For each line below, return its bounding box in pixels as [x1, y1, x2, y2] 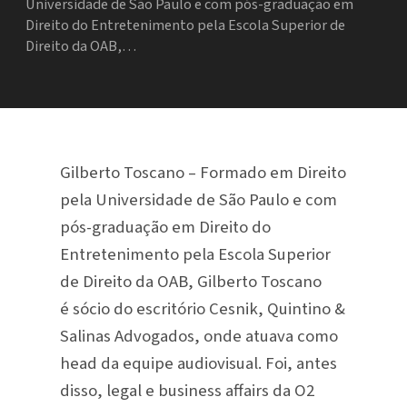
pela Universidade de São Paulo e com [59, 187, 337, 212]
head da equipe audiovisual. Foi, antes [59, 351, 337, 375]
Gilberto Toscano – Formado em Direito [59, 160, 346, 184]
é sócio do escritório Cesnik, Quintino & [59, 296, 345, 321]
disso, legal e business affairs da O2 [59, 378, 314, 402]
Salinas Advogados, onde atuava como [59, 323, 338, 348]
